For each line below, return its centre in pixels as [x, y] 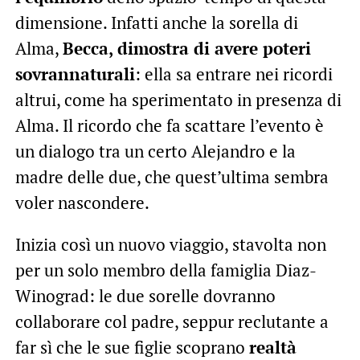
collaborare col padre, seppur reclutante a [172, 321]
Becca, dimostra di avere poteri [186, 48]
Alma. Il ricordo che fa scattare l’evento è [169, 125]
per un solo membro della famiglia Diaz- [166, 270]
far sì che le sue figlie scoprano [132, 347]
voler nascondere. [82, 202]
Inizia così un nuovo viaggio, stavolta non [170, 244]
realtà [272, 347]
